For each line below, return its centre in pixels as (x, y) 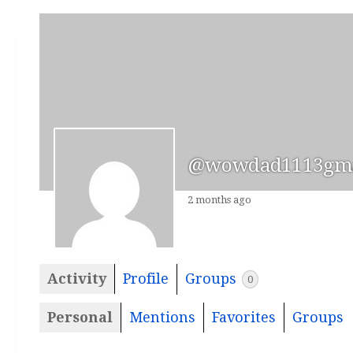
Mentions (162, 317)
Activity (77, 278)
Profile (146, 278)
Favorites (244, 317)
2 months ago (219, 200)
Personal (80, 317)
